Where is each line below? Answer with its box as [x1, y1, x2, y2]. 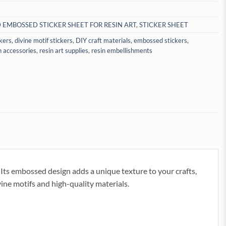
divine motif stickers [15, 36, 73, 45]
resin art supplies [39, 46, 88, 55]
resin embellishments [91, 46, 152, 55]
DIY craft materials [76, 36, 131, 45]
